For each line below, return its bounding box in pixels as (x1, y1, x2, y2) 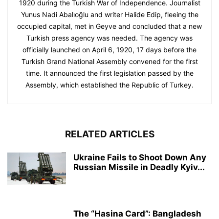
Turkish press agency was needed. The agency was (26, 33, 193, 42)
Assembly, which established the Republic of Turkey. (25, 80, 194, 89)
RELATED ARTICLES (65, 128, 154, 140)
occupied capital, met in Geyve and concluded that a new (17, 22, 202, 30)
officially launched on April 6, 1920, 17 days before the (22, 45, 197, 54)
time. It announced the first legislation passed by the (25, 68, 194, 77)
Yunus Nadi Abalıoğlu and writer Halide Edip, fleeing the (21, 10, 198, 19)
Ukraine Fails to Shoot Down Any (73, 152, 206, 162)
